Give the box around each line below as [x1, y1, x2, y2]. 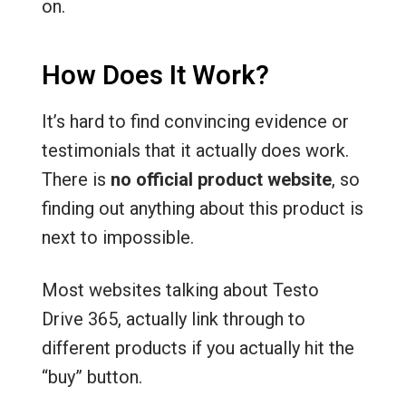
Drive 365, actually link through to [41, 308, 305, 330]
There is [41, 169, 111, 190]
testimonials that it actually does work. [41, 140, 349, 161]
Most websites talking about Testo [41, 279, 319, 301]
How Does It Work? [41, 60, 269, 91]
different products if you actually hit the [41, 337, 354, 359]
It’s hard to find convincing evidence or [41, 111, 349, 132]
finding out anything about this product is [41, 198, 363, 219]
